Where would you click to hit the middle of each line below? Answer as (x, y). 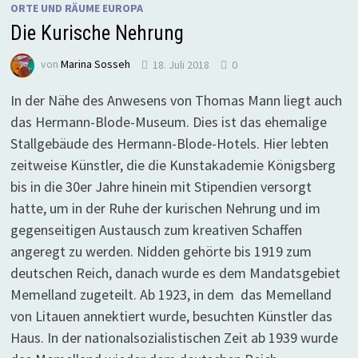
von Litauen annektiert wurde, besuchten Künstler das (171, 316)
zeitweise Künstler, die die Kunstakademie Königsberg (173, 165)
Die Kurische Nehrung (97, 34)
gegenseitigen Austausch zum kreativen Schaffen (156, 230)
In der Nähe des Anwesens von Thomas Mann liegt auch (176, 101)
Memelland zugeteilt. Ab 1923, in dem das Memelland (171, 295)
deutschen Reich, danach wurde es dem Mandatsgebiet (175, 273)
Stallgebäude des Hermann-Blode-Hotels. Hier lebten (169, 144)
